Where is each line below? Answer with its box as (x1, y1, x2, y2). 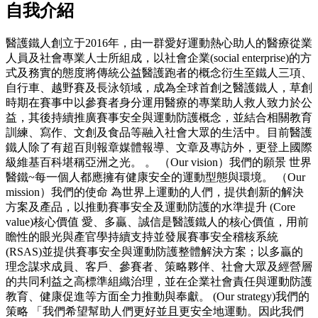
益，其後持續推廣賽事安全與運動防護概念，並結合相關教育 (6, 111, 312, 124)
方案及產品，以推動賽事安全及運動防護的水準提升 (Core (6, 200, 295, 213)
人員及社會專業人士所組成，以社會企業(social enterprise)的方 (6, 51, 312, 64)
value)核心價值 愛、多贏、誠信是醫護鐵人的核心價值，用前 (6, 215, 309, 228)
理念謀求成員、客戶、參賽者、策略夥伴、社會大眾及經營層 (6, 260, 312, 273)
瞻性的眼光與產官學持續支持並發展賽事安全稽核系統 (6, 230, 278, 243)
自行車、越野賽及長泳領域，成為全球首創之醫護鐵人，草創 (6, 81, 312, 94)
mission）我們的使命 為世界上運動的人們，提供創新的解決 (6, 185, 304, 198)
